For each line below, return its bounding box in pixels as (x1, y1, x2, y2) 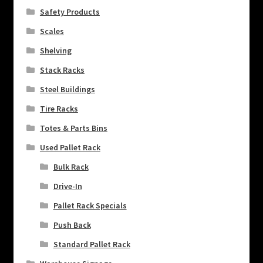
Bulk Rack (53, 161, 89, 172)
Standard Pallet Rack (53, 238, 130, 249)
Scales (39, 25, 64, 36)
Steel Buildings (39, 83, 95, 95)
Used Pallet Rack (39, 141, 100, 153)
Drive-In (53, 180, 82, 191)
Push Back (53, 219, 91, 230)
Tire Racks (39, 103, 78, 114)
